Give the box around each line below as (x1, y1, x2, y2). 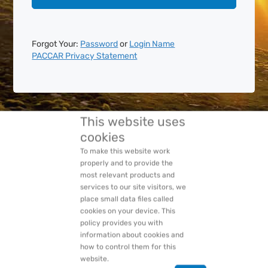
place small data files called (80, 176, 174, 185)
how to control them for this (80, 224, 176, 233)
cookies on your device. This (80, 188, 176, 197)
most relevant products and (80, 152, 175, 161)
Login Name (129, 39, 175, 49)
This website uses (80, 95, 186, 111)
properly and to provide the (80, 140, 173, 149)
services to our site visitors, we (80, 164, 187, 173)
